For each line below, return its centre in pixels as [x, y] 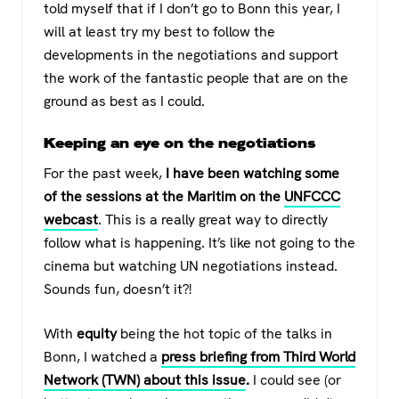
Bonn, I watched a [102, 357]
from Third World [303, 357]
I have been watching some [252, 174]
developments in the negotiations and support [191, 55]
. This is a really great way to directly [213, 220]
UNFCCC [312, 197]
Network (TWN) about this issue [145, 380]
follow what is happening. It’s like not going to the [199, 243]
